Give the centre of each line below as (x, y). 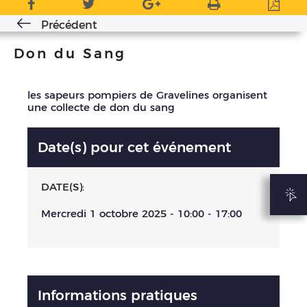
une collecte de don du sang (101, 108)
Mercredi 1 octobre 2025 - (109, 214)
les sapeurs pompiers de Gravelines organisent (147, 95)
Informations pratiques (118, 295)
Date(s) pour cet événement (134, 148)
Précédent (69, 25)
